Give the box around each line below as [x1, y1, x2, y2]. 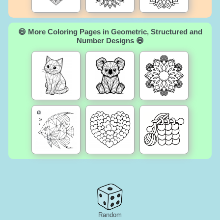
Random [98, 211, 122, 219]
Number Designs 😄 [76, 36, 144, 45]
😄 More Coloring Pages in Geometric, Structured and [18, 27, 202, 36]
